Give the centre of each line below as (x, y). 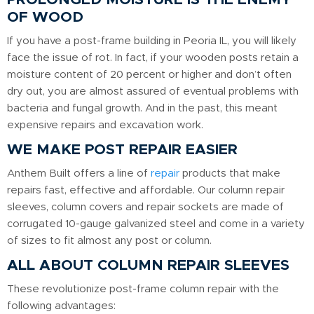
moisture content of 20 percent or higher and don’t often (149, 75)
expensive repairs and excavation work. (105, 125)
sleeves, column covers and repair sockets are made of (145, 207)
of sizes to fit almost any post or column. (109, 241)
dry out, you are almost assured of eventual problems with (153, 92)
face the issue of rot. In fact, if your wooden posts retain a (153, 58)
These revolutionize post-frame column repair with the (143, 289)
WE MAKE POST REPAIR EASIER (122, 150)
